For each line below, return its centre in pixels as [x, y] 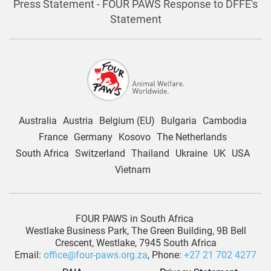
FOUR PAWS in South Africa [135, 218]
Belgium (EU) [127, 120]
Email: [29, 255]
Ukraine [191, 153]
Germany [93, 137]
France [53, 137]
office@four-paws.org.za [96, 255]
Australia [38, 120]
